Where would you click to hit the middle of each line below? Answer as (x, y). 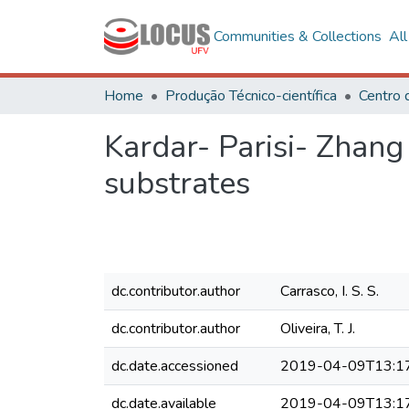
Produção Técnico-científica (251, 96)
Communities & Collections (297, 37)
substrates (177, 184)
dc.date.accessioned (175, 366)
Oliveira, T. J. (318, 329)
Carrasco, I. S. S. (330, 291)
